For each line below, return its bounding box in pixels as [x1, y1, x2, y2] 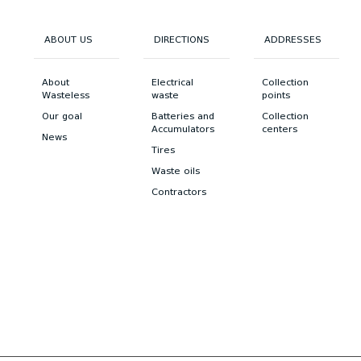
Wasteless [41, 89, 89, 101]
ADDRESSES [263, 34, 322, 45]
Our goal [41, 110, 82, 122]
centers [261, 123, 297, 135]
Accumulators [151, 123, 215, 135]
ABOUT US [44, 34, 93, 45]
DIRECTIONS [154, 34, 210, 45]
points [261, 89, 290, 101]
